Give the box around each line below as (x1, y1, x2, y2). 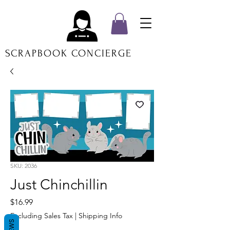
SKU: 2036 (10, 162, 37, 169)
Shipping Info (79, 211, 122, 220)
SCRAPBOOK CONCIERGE (5, 48, 132, 59)
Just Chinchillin (10, 176, 108, 193)
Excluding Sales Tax (10, 211, 73, 220)
